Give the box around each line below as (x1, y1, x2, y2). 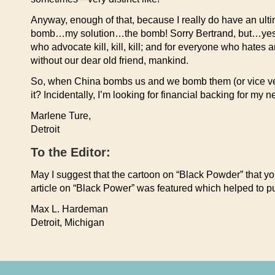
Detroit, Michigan (31, 217, 104, 228)
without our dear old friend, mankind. (31, 55, 188, 66)
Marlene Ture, (31, 110, 91, 121)
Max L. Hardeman (31, 204, 108, 214)
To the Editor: (31, 145, 110, 159)
